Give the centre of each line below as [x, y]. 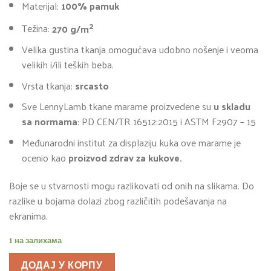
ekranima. [28, 215]
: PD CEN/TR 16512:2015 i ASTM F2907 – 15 [166, 122]
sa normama [49, 122]
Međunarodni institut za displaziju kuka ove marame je [131, 142]
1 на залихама [35, 240]
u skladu [232, 106]
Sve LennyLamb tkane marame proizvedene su [117, 106]
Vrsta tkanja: [48, 85]
